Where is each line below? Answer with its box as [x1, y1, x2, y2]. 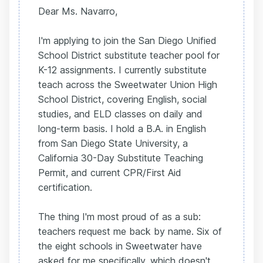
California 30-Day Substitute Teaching [38, 152, 203, 164]
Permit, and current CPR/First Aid [38, 167, 181, 179]
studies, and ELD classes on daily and [38, 108, 203, 120]
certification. [38, 181, 92, 194]
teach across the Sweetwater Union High [38, 79, 217, 91]
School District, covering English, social [38, 93, 207, 106]
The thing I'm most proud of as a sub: [38, 211, 201, 223]
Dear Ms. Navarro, [38, 5, 117, 18]
